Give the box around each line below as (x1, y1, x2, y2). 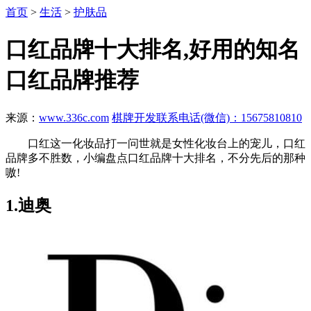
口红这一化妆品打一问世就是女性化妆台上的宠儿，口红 (6, 137, 305, 149)
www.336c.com (39, 111, 109, 124)
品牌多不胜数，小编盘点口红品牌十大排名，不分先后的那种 (6, 151, 305, 164)
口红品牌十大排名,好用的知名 (6, 37, 300, 62)
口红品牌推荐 (6, 67, 139, 93)
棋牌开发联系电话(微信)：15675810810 (112, 111, 302, 124)
